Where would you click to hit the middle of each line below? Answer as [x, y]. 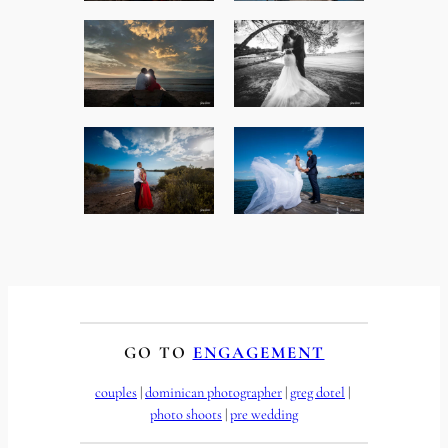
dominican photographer [213, 392]
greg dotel [317, 392]
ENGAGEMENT [258, 352]
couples [116, 392]
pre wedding [264, 414]
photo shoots [186, 414]
